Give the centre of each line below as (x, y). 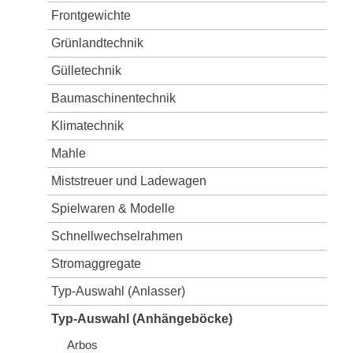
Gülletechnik (86, 70)
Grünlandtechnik (97, 43)
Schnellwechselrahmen (117, 236)
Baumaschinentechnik (113, 98)
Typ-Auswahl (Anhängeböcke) (142, 318)
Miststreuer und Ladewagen (129, 180)
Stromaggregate (96, 263)
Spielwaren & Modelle (113, 208)
